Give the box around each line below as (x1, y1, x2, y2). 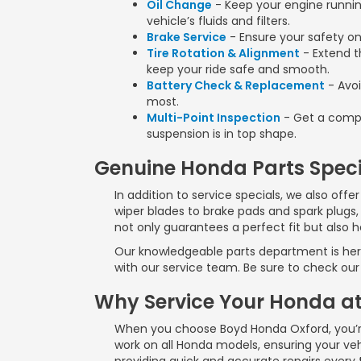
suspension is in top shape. (147, 125, 297, 142)
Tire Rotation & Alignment (147, 44, 300, 61)
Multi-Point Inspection (147, 109, 280, 126)
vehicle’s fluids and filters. (147, 12, 290, 29)
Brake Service (147, 28, 226, 45)
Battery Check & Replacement (147, 77, 325, 93)
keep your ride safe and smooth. (147, 60, 330, 77)
